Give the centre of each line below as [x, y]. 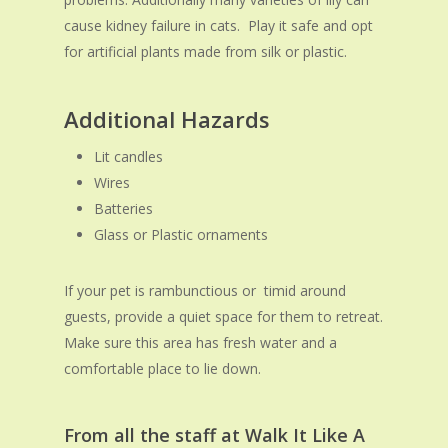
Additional [123, 119]
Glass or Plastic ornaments [181, 235]
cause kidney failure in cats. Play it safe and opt [219, 26]
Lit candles [129, 157]
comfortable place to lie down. [163, 369]
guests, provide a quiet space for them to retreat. [224, 317]
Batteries [124, 209]
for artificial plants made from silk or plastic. [206, 52]
